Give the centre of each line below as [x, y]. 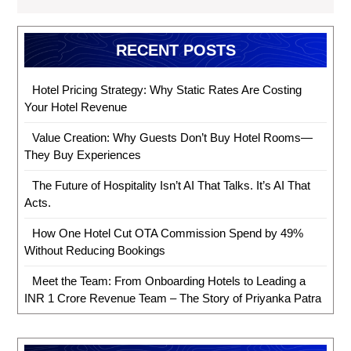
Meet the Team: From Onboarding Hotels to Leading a [168, 281]
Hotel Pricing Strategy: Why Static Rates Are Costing [166, 90]
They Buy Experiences [83, 155]
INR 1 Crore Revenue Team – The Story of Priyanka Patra [173, 299]
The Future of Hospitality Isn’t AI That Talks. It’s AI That [171, 186]
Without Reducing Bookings [95, 251]
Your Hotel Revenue [76, 107]
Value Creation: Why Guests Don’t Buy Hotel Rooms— [172, 138]
